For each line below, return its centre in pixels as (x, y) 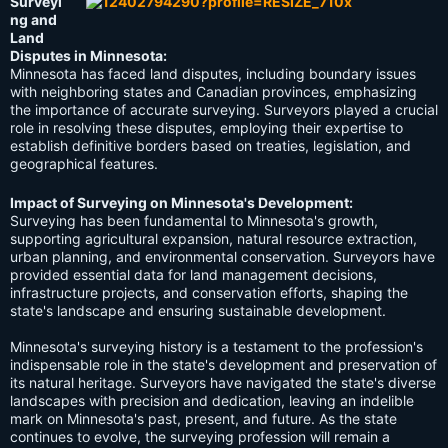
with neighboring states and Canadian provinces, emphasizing (213, 92)
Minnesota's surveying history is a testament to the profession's (216, 347)
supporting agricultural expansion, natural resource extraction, (213, 239)
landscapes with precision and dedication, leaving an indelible (212, 401)
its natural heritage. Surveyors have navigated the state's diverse (223, 383)
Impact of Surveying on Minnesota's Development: (181, 203)
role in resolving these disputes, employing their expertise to (206, 128)
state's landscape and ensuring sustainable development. (198, 311)
